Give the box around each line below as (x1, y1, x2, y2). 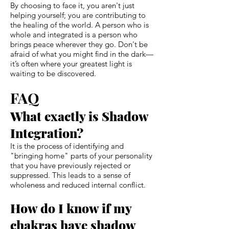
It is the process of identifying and (10, 141, 124, 151)
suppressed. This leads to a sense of (10, 170, 130, 180)
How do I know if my (10, 199, 131, 216)
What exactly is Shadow (10, 107, 148, 124)
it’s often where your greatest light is (10, 58, 132, 68)
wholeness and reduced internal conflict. (10, 179, 146, 190)
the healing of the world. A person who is (10, 19, 149, 30)
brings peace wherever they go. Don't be (10, 39, 148, 49)
